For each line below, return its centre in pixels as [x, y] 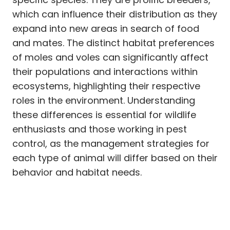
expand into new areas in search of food [106, 28]
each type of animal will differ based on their [115, 158]
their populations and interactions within [105, 71]
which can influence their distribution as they [115, 14]
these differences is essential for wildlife [104, 114]
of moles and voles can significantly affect [110, 57]
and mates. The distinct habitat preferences [113, 43]
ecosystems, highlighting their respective [106, 86]
